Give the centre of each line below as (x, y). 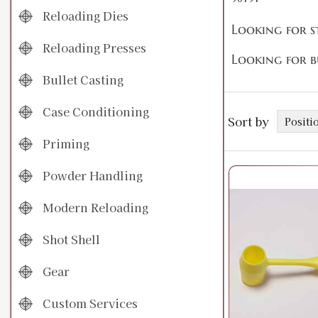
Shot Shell (70, 240)
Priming (65, 144)
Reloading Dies (84, 16)
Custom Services (89, 303)
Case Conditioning (94, 112)
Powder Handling (91, 176)
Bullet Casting (82, 80)
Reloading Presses (93, 48)
